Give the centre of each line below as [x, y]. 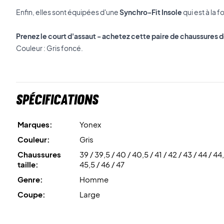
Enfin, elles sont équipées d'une [68, 12]
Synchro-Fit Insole [151, 12]
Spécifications [57, 99]
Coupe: [31, 194]
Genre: [30, 179]
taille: [28, 164]
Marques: [35, 124]
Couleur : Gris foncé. [49, 48]
